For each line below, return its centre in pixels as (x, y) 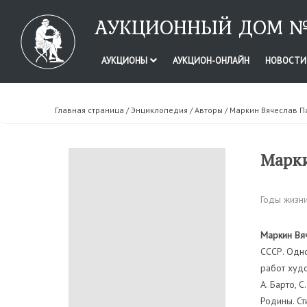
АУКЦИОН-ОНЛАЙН (211, 61)
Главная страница (89, 110)
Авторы (209, 110)
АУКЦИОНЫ (125, 61)
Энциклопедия (159, 110)
